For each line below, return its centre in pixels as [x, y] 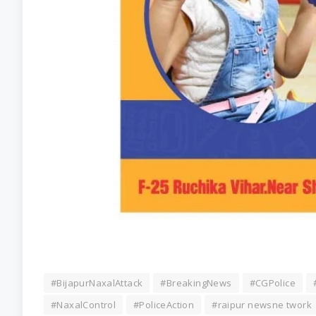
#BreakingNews [196, 283]
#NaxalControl [84, 305]
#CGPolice [273, 283]
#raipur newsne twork [262, 305]
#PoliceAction [164, 305]
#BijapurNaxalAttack [97, 283]
